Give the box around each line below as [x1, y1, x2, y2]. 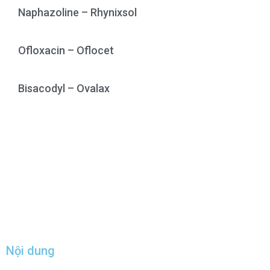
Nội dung [6, 243, 55, 258]
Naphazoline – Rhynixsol [18, 5, 137, 19]
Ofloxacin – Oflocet [18, 43, 114, 57]
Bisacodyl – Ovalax [18, 81, 110, 95]
